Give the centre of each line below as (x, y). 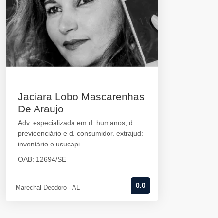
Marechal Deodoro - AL (48, 188)
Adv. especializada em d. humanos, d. (76, 123)
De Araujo (41, 109)
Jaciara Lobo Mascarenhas (81, 97)
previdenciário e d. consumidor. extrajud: (81, 134)
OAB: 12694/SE (42, 159)
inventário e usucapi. (50, 144)
